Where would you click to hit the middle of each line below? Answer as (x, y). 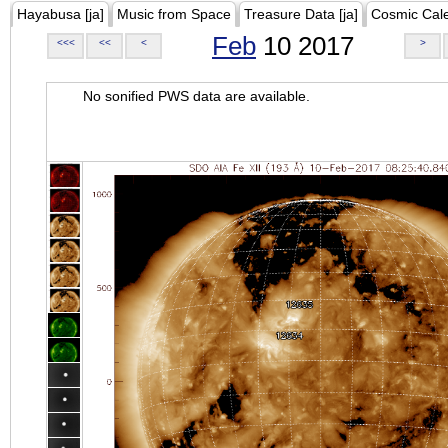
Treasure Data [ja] (301, 14)
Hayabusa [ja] (60, 14)
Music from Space (174, 14)
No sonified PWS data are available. (196, 96)
